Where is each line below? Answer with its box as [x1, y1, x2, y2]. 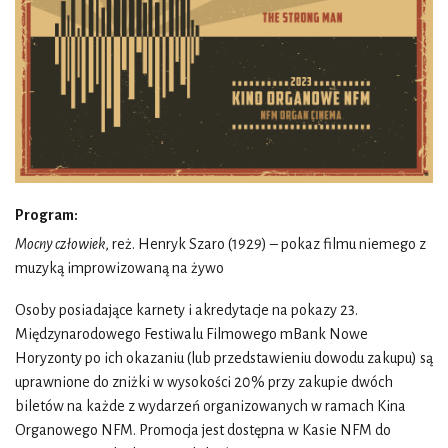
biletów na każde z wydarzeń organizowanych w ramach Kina [15, 397, 406, 414]
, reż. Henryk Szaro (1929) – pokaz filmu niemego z [105, 235, 426, 252]
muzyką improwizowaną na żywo [15, 259, 224, 276]
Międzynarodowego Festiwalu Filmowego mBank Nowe [15, 325, 368, 342]
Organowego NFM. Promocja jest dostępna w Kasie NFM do [15, 421, 391, 438]
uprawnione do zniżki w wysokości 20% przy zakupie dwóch [15, 373, 393, 390]
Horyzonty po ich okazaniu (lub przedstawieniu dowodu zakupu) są [15, 349, 433, 366]
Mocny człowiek [15, 235, 105, 252]
